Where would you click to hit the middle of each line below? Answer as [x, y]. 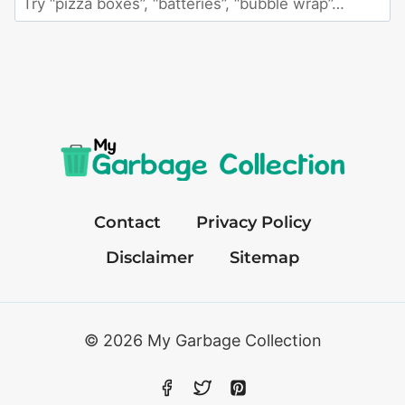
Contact [127, 223]
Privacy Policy [254, 223]
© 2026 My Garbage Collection [202, 341]
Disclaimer [150, 258]
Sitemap [265, 258]
